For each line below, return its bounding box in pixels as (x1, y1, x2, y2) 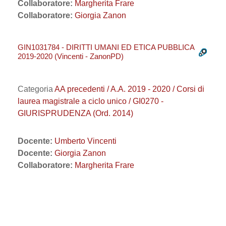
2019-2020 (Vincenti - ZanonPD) (18, 52, 124, 61)
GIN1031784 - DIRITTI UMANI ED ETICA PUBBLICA (18, 43, 194, 51)
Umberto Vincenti (54, 137, 117, 145)
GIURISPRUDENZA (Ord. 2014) (18, 109, 133, 118)
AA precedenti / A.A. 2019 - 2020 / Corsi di (54, 85, 204, 93)
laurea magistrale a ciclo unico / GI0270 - (18, 97, 163, 105)
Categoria (18, 85, 54, 93)
